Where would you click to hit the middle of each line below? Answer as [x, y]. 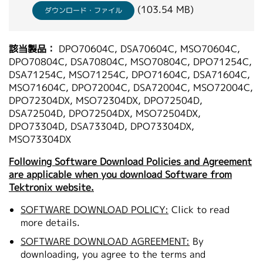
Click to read [200, 210]
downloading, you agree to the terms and [113, 254]
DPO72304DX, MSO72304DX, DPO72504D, [106, 101]
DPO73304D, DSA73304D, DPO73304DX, [102, 127]
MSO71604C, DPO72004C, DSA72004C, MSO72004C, [131, 88]
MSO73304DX [40, 139]
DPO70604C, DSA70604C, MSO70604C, [148, 49]
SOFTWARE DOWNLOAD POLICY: [95, 210]
